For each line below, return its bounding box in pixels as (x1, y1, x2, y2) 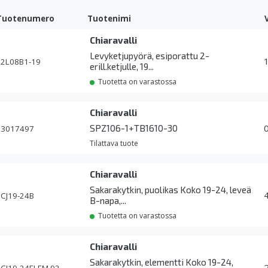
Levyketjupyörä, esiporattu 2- (90, 50, 210, 62)
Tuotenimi (87, 13, 132, 25)
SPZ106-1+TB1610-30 (90, 123, 178, 134)
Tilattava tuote (90, 138, 139, 149)
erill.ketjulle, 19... (90, 61, 154, 72)
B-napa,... (90, 195, 127, 206)
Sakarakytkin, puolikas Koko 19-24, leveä (90, 184, 252, 196)
